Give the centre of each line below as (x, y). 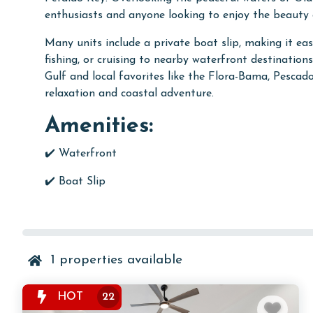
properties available (119, 260)
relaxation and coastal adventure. (129, 93)
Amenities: (99, 126)
